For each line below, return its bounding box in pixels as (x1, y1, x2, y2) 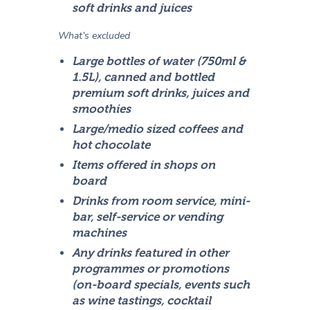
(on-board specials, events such (72, 278, 250, 292)
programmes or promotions (72, 262, 230, 276)
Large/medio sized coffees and (72, 122, 244, 136)
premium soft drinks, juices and (72, 86, 250, 100)
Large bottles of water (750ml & (72, 55, 246, 69)
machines (72, 226, 127, 240)
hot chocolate (72, 138, 151, 152)
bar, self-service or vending (72, 210, 224, 224)
